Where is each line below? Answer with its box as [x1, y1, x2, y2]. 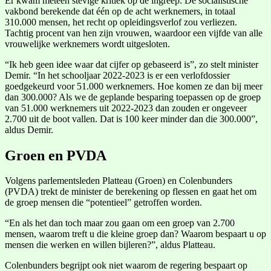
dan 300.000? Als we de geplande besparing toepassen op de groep [5, 91, 261, 102]
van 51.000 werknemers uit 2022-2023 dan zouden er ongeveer [5, 102, 247, 113]
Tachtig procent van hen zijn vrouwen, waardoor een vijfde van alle [5, 27, 263, 38]
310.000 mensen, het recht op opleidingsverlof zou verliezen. [5, 16, 237, 27]
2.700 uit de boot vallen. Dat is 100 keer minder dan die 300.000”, [5, 113, 258, 124]
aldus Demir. [5, 124, 53, 135]
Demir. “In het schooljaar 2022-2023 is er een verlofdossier [5, 70, 230, 80]
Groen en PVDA [5, 147, 106, 163]
